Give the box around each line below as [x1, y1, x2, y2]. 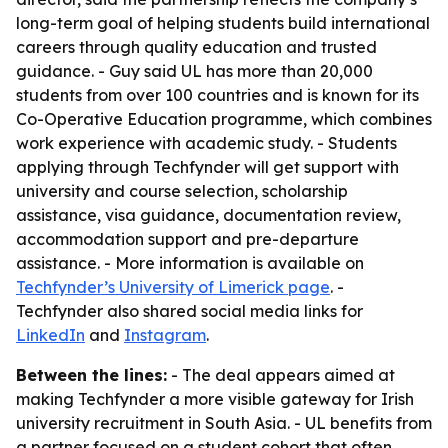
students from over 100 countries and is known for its [16, 85, 419, 105]
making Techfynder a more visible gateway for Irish [16, 389, 414, 409]
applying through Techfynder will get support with [16, 157, 399, 177]
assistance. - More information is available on [16, 253, 364, 273]
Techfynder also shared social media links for [16, 301, 363, 321]
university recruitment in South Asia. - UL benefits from [16, 413, 432, 433]
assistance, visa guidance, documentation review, [16, 205, 401, 225]
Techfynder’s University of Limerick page [16, 277, 330, 297]
